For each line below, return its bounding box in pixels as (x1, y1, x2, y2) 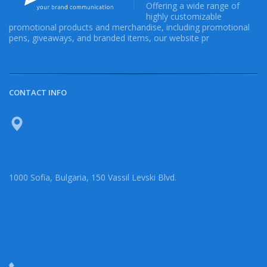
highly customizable (146, 11, 222, 23)
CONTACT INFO (9, 87, 67, 98)
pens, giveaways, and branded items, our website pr (9, 32, 209, 44)
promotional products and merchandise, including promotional (9, 21, 250, 33)
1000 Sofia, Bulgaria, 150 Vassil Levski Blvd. (9, 172, 176, 184)
